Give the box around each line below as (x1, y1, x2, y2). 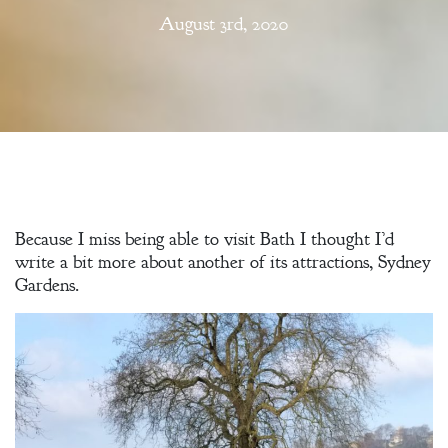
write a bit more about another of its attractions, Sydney (15, 250, 431, 275)
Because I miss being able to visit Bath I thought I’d (15, 227, 394, 252)
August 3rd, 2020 (159, 12, 289, 37)
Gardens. (15, 273, 79, 298)
